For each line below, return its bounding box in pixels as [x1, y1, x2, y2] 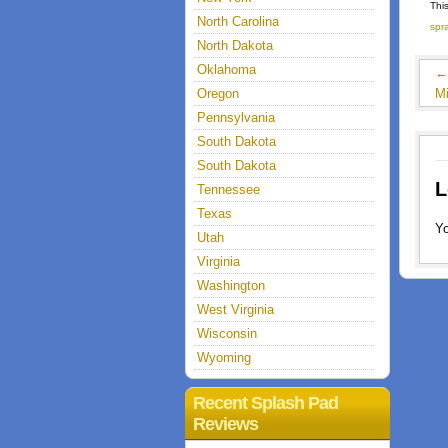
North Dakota [197, 38, 273, 53]
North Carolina [197, 14, 279, 29]
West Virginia [197, 302, 274, 317]
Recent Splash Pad [193, 393, 338, 413]
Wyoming [197, 350, 251, 365]
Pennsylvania [197, 110, 275, 125]
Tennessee [197, 182, 260, 197]
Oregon [197, 86, 239, 101]
